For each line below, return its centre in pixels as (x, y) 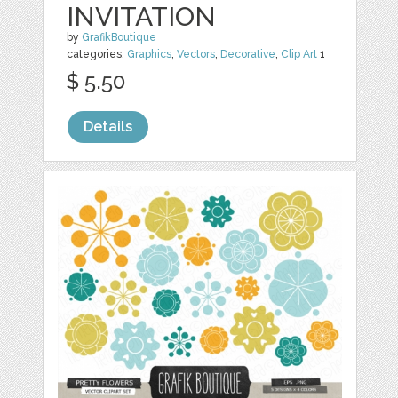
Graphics (150, 54)
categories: (97, 54)
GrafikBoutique (119, 37)
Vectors (196, 54)
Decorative (248, 54)
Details (108, 126)
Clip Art (299, 54)
